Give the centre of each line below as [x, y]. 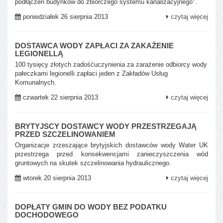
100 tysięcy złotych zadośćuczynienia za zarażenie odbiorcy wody [111, 64]
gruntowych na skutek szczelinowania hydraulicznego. [93, 163]
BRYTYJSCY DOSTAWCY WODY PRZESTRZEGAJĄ [106, 126]
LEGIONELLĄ [39, 53]
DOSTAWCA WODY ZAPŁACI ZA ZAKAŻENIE [94, 45]
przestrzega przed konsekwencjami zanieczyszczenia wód [111, 154]
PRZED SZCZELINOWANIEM [65, 134]
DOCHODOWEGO [47, 215]
